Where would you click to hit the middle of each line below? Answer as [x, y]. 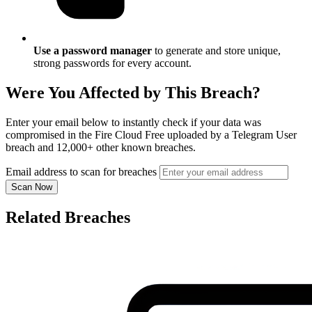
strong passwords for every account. [112, 63]
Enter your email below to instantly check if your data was [133, 123]
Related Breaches [68, 218]
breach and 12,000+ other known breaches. [101, 148]
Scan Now [32, 187]
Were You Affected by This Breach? [133, 93]
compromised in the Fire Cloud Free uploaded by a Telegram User [151, 135]
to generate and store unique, [216, 51]
